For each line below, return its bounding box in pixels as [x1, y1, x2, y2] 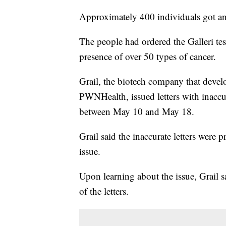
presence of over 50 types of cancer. [79, 50, 219, 63]
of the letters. [79, 185, 132, 198]
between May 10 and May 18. [79, 105, 197, 118]
